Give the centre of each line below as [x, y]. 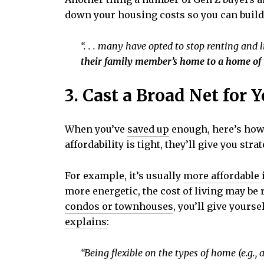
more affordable [221, 176]
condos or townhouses [119, 207]
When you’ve [96, 129]
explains [86, 222]
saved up [148, 129]
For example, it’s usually [124, 176]
